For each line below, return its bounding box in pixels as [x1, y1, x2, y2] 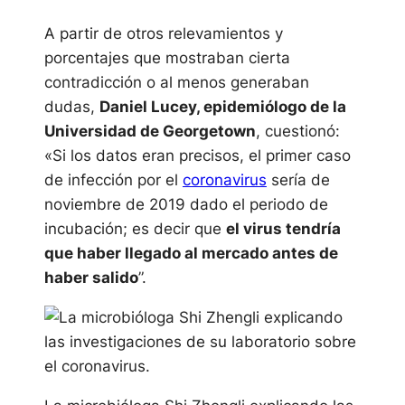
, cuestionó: [255, 122, 340, 140]
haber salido [43, 268, 138, 287]
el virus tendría [225, 220, 341, 238]
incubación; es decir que [43, 220, 226, 238]
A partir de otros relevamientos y [43, 24, 283, 42]
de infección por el [43, 171, 183, 189]
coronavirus [182, 171, 267, 189]
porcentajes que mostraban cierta [43, 49, 290, 67]
